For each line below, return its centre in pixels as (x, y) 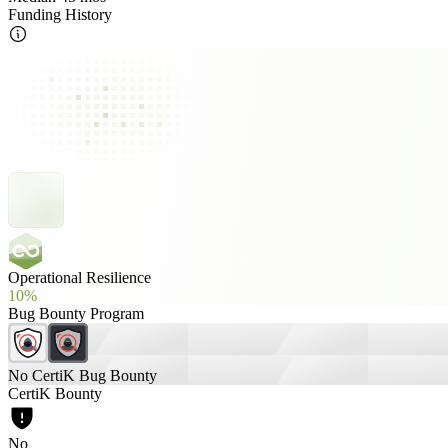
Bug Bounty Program (76, 313)
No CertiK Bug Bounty (82, 375)
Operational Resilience (79, 277)
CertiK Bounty (55, 393)
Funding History (60, 14)
